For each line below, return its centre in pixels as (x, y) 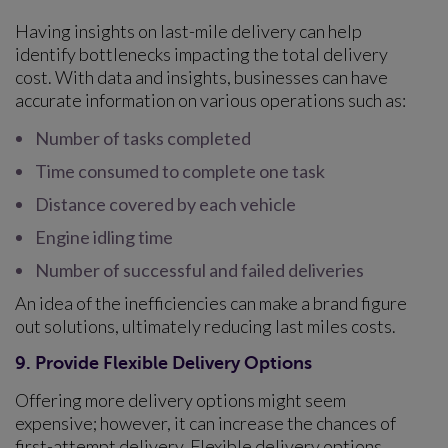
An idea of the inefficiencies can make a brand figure (211, 302)
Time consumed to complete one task (180, 170)
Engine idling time (104, 236)
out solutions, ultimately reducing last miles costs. (207, 325)
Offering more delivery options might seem (180, 399)
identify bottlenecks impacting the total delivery (201, 53)
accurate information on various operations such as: (210, 99)
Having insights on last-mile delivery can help (188, 30)
